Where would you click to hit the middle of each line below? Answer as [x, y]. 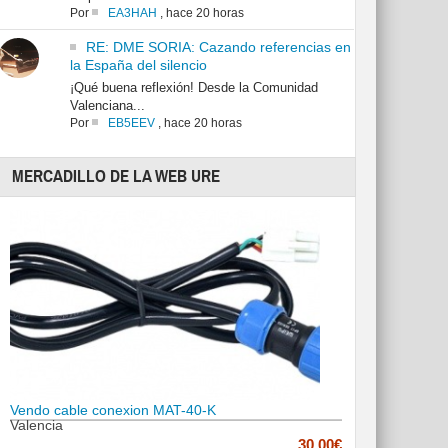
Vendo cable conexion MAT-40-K [113, 410]
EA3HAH [132, 13]
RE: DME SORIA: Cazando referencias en [218, 47]
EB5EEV [131, 123]
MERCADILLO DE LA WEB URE [116, 177]
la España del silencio [138, 65]
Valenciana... [107, 106]
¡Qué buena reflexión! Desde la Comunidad [193, 88]
